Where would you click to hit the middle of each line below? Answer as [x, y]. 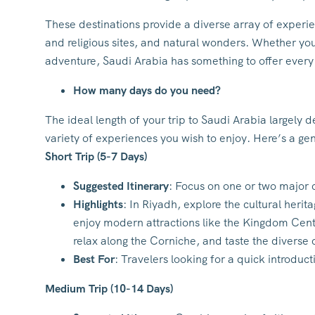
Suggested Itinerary [121, 186]
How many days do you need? [147, 90]
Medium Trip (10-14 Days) [109, 289]
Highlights [98, 204]
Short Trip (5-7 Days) [96, 156]
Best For [94, 259]
